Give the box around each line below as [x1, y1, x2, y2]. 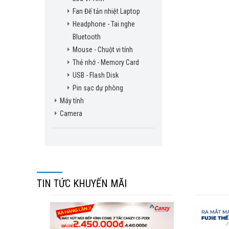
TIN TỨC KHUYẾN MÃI [37, 177, 127, 190]
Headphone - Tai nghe [73, 20, 135, 28]
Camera [60, 109, 82, 118]
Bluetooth [73, 33, 101, 41]
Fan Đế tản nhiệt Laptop [73, 7, 140, 15]
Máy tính [60, 97, 84, 105]
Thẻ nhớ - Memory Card [73, 58, 139, 66]
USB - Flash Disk [73, 71, 119, 79]
